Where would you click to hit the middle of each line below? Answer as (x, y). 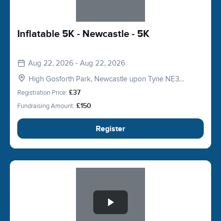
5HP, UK (42, 88)
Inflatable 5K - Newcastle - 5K (83, 34)
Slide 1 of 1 (34, 173)
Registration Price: (42, 93)
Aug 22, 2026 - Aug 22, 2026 (77, 63)
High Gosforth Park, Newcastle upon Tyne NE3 (104, 79)
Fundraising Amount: (46, 106)
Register (110, 129)
